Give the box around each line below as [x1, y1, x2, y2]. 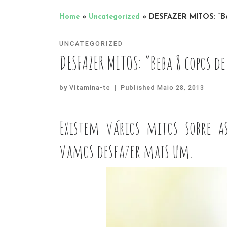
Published [120, 83, 157, 91]
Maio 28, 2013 [157, 83, 204, 91]
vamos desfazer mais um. [59, 139, 193, 163]
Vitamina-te [69, 83, 110, 91]
